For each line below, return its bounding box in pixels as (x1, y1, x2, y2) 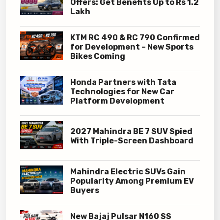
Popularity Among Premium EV (70, 176, 194, 186)
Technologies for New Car (70, 86, 174, 96)
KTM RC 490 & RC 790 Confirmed (70, 32, 200, 42)
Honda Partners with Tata (70, 77, 176, 87)
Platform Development (70, 96, 165, 106)
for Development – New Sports (70, 42, 193, 52)
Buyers (70, 185, 99, 195)
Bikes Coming (70, 51, 125, 61)
